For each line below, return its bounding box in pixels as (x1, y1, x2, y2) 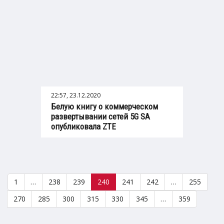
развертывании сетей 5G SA (51, 111, 150, 122)
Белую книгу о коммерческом (51, 101, 158, 112)
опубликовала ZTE (51, 121, 116, 132)
